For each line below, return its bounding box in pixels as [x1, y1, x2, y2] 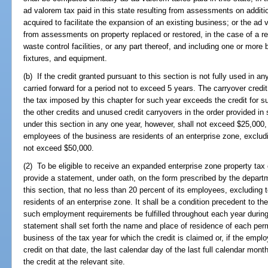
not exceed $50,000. [23, 144, 95, 153]
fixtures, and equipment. [23, 53, 108, 63]
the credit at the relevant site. [23, 257, 126, 267]
